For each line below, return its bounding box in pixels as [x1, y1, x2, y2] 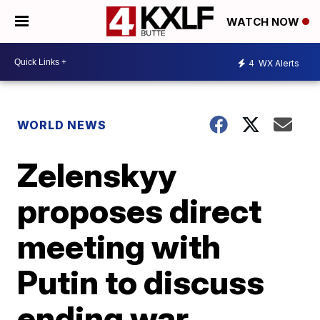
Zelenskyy [17, 155, 177, 195]
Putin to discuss [17, 262, 265, 302]
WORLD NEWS [17, 118, 107, 132]
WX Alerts [256, 57, 299, 69]
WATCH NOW [226, 15, 302, 29]
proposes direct [17, 191, 262, 231]
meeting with [17, 226, 221, 266]
